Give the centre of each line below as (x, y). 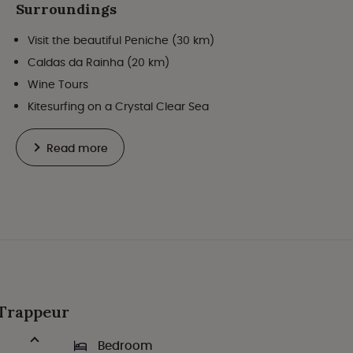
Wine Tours (58, 84)
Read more (77, 148)
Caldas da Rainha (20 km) (98, 62)
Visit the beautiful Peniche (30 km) (121, 40)
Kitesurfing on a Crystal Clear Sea (118, 106)
